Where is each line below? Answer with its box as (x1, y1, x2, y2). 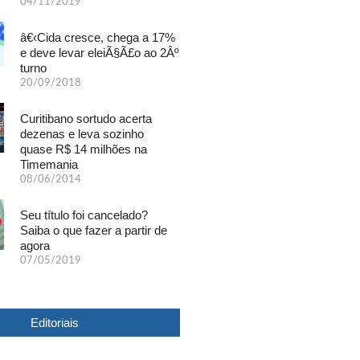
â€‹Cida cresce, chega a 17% (20, 30, 176, 44)
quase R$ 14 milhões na (20, 141, 148, 156)
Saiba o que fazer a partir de (20, 223, 168, 237)
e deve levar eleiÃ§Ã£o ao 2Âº (20, 45, 179, 59)
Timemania (20, 157, 79, 171)
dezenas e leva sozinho (20, 126, 145, 141)
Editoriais (31, 315, 79, 329)
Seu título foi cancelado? (20, 207, 149, 222)
